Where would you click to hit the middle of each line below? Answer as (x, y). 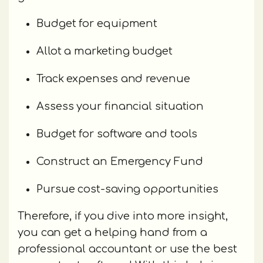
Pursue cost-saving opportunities (128, 189)
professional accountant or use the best (127, 249)
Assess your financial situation (120, 107)
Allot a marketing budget (104, 51)
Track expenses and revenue (113, 79)
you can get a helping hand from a (113, 233)
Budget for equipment (97, 24)
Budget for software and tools (117, 134)
